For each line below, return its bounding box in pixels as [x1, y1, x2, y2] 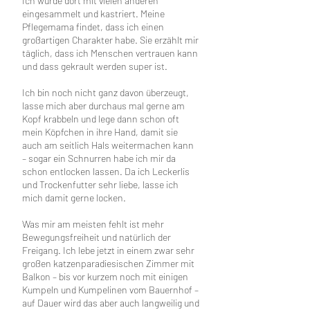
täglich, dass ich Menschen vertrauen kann [22, 47, 198, 60]
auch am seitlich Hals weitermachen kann [22, 139, 194, 152]
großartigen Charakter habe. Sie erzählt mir [22, 34, 199, 46]
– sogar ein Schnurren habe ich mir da [22, 152, 176, 165]
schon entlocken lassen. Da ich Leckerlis [22, 165, 190, 178]
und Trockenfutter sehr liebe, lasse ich [22, 179, 179, 191]
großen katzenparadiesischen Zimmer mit [22, 257, 194, 270]
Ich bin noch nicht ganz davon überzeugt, [22, 86, 189, 99]
